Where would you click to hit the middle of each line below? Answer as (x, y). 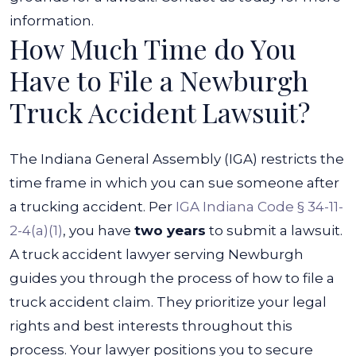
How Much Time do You (153, 48)
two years (170, 230)
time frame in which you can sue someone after (174, 183)
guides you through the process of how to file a (172, 278)
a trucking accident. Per (93, 207)
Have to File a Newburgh (159, 80)
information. (53, 21)
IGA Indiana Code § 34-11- (259, 207)
